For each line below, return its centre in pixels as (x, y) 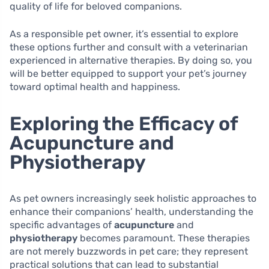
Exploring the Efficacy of (124, 124)
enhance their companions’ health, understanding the (131, 212)
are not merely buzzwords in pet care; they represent (129, 252)
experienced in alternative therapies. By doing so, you (131, 61)
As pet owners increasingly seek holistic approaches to (133, 199)
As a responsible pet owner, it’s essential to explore (124, 34)
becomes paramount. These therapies (164, 238)
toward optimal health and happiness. (95, 87)
